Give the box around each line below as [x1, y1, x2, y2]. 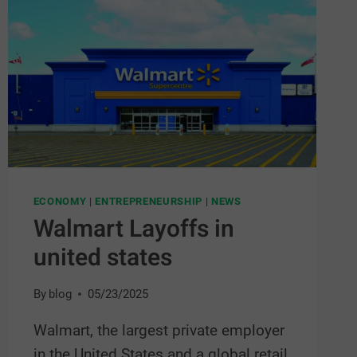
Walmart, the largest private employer [33, 321, 284, 340]
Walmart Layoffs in [33, 211, 234, 247]
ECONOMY [33, 195, 87, 208]
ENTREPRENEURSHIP [95, 195, 202, 208]
